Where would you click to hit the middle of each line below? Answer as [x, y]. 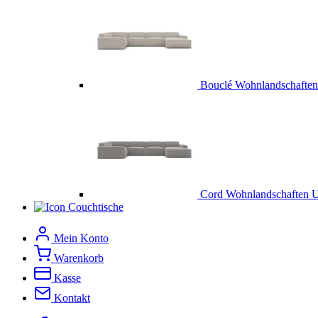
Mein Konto [81, 238]
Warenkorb [79, 258]
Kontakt [72, 298]
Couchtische [96, 207]
